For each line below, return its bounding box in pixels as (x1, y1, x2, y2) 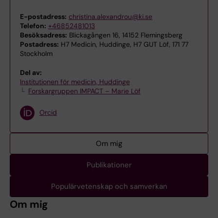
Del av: (20, 68, 42, 77)
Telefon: (20, 21, 46, 30)
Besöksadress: (20, 30, 67, 39)
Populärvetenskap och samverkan (51, 181, 167, 191)
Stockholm (20, 49, 53, 58)
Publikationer (86, 160, 132, 170)
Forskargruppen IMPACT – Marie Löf (28, 86, 141, 95)
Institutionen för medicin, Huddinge (20, 77, 130, 86)
